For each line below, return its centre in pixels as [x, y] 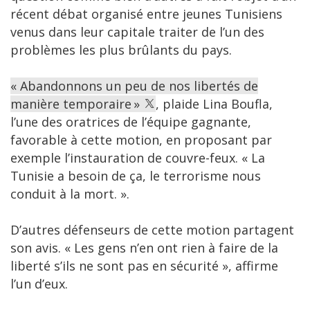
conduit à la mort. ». [70, 194]
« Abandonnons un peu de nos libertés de [134, 86]
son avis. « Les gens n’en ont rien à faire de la [144, 248]
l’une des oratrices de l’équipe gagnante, [131, 122]
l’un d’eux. [39, 284]
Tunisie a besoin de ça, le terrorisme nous [136, 176]
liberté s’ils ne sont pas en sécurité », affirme [144, 266]
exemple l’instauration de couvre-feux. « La [138, 158]
